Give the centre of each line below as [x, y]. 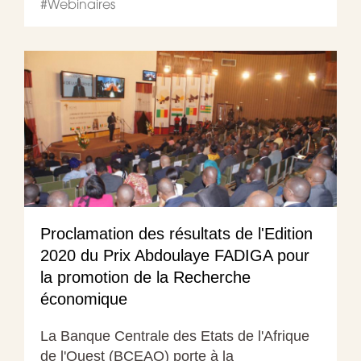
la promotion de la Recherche [145, 277]
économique [84, 299]
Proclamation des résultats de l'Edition [176, 233]
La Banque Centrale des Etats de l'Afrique [175, 336]
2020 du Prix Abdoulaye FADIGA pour [175, 255]
